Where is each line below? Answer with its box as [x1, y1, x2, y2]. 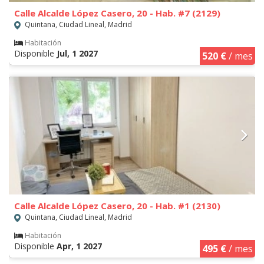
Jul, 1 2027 [57, 48, 98, 60]
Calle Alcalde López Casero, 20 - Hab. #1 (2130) [14, 200, 220, 212]
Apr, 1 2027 [57, 240, 102, 252]
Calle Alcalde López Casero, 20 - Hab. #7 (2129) [14, 7, 220, 19]
